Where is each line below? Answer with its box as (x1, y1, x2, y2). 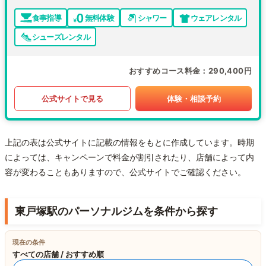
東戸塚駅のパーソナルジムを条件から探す (15, 205, 218, 218)
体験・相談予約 (166, 93, 221, 103)
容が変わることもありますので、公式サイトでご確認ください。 (5, 167, 246, 178)
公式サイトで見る (42, 93, 103, 103)
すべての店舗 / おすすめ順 (12, 249, 104, 259)
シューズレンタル (32, 31, 90, 42)
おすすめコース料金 (128, 66, 201, 76)
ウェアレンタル (190, 12, 242, 23)
